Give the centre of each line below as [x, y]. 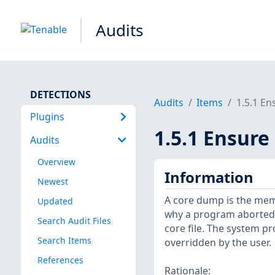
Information [209, 177]
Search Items [64, 240]
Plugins [47, 116]
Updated [55, 201]
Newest [52, 181]
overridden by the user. [218, 243]
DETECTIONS [60, 94]
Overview [56, 161]
